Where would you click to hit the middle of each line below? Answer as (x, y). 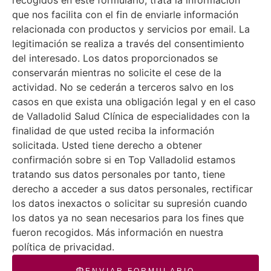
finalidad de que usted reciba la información (113, 130)
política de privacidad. (63, 247)
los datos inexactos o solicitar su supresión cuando (130, 203)
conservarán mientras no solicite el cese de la (117, 72)
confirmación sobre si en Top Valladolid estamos (124, 159)
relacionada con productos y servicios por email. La (131, 29)
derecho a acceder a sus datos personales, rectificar (132, 188)
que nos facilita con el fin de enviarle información (125, 14)
